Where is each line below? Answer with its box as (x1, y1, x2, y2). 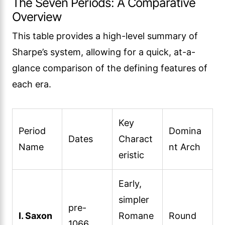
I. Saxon (19, 210, 52, 221)
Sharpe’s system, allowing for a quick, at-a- (12, 46, 195, 57)
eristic (119, 149, 144, 160)
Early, (119, 178, 142, 189)
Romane (119, 210, 154, 221)
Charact (119, 133, 153, 144)
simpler (119, 194, 149, 205)
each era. (12, 78, 51, 89)
